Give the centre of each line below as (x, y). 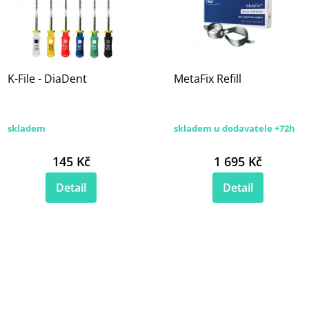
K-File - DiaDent (47, 79)
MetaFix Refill (208, 79)
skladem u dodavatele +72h (235, 128)
